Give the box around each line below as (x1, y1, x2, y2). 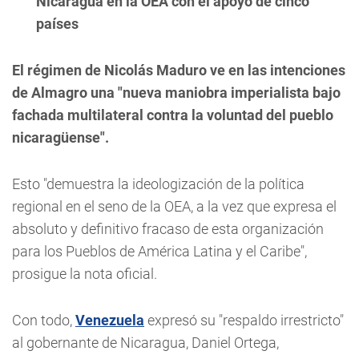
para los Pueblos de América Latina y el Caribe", (12, 243, 307, 260)
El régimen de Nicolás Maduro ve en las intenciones (12, 62, 345, 79)
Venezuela (75, 312, 144, 329)
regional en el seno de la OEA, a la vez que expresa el (12, 198, 337, 215)
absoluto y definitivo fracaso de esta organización (12, 220, 324, 237)
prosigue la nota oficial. (12, 265, 157, 282)
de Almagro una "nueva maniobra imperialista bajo (12, 84, 341, 101)
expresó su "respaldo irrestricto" (144, 312, 344, 329)
